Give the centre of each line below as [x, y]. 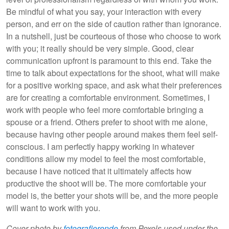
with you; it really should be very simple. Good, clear [100, 48]
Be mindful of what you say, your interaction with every [104, 11]
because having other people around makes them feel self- [112, 134]
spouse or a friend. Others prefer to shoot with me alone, [107, 122]
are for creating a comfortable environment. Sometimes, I [108, 97]
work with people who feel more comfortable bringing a [105, 109]
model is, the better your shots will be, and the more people [112, 195]
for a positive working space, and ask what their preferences [114, 85]
